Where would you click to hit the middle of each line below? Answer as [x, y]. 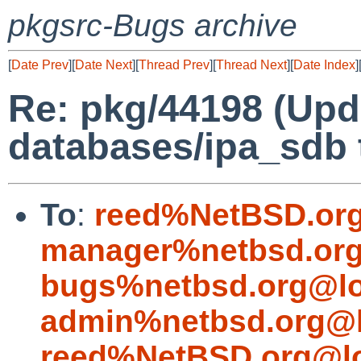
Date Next [104, 65]
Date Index [324, 65]
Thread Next [251, 65]
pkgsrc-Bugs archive [153, 25]
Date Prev [40, 65]
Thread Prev [174, 65]
